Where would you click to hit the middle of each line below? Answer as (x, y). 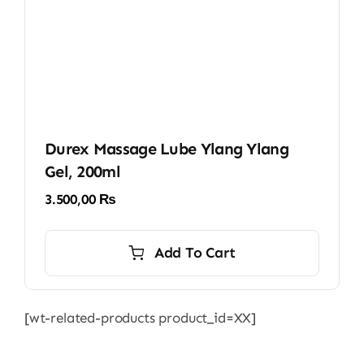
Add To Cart (195, 252)
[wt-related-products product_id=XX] (140, 317)
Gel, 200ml (82, 171)
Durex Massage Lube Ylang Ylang (166, 148)
